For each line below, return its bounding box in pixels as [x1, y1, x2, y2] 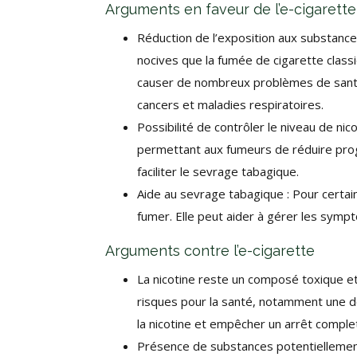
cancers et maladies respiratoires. [137, 96, 324, 112]
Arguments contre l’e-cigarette [105, 242, 315, 259]
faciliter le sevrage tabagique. [137, 163, 299, 179]
